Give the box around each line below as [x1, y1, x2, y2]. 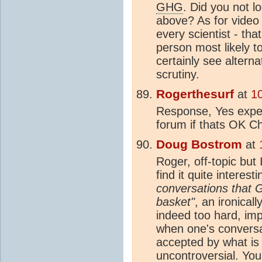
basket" [156, 195, 195, 208]
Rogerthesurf [156, 87, 234, 101]
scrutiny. [156, 67, 199, 81]
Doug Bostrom [156, 137, 242, 151]
